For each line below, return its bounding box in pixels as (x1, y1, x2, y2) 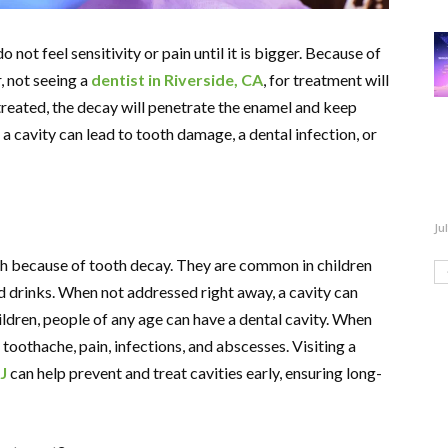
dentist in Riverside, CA (91, 69, 263, 89)
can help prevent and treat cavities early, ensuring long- (7, 362, 382, 382)
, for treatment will (263, 69, 389, 89)
